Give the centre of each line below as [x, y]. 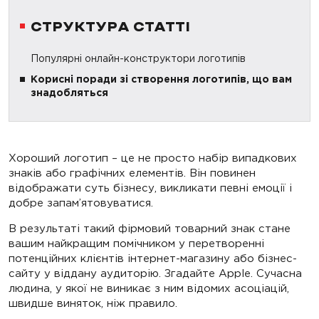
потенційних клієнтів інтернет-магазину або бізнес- [153, 258]
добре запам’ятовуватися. [81, 203]
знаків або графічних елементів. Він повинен [132, 173]
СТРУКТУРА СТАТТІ [110, 28]
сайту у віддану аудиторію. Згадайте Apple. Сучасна [155, 273]
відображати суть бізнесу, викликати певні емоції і [150, 188]
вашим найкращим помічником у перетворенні [136, 244]
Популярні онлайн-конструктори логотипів [138, 59]
